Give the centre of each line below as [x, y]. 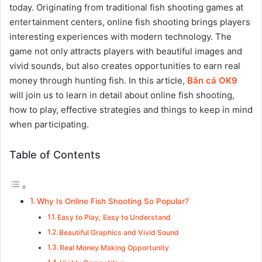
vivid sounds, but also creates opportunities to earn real [125, 66]
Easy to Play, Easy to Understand [114, 217]
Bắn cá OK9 [212, 80]
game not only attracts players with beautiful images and [126, 51]
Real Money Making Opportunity [115, 248]
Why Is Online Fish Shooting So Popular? [113, 201]
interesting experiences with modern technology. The [120, 37]
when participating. [49, 124]
